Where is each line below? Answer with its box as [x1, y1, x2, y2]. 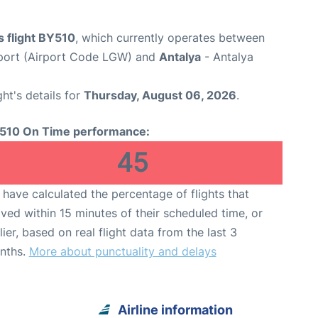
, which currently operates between [75, 31, 265, 45]
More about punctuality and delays [28, 244, 216, 259]
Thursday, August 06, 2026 [84, 88, 236, 103]
